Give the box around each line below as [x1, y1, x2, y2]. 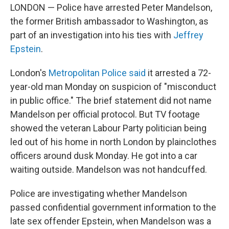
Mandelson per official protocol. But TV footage [10, 109, 200, 120]
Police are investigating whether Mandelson [10, 188, 187, 199]
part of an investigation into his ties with [10, 30, 173, 40]
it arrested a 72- [146, 67, 211, 78]
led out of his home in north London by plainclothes [10, 136, 217, 147]
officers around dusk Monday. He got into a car [10, 150, 197, 161]
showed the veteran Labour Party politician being [10, 123, 207, 133]
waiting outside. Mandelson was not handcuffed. [10, 164, 207, 175]
